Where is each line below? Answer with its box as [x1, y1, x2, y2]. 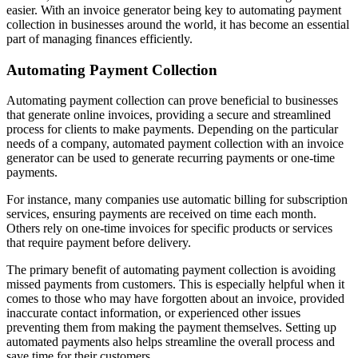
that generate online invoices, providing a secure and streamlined [6, 108, 331, 122]
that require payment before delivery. [6, 236, 191, 250]
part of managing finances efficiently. [6, 31, 193, 46]
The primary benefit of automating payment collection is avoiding [6, 263, 336, 277]
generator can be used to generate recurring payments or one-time [6, 151, 335, 165]
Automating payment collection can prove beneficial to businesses [6, 93, 338, 108]
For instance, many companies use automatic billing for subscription [6, 193, 348, 207]
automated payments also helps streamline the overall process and [6, 335, 335, 349]
